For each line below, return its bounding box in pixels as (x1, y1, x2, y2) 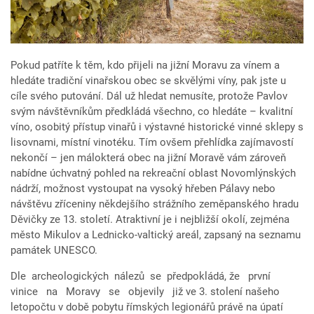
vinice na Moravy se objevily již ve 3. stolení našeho (11, 285, 280, 299)
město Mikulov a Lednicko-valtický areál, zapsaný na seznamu (11, 228, 301, 242)
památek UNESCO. (11, 244, 97, 257)
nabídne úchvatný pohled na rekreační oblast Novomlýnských (11, 167, 296, 180)
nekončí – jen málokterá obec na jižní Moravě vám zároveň (11, 151, 286, 165)
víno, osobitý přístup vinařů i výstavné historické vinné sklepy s (11, 121, 303, 134)
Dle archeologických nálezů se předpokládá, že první (11, 270, 276, 283)
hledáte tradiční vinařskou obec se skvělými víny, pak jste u (11, 74, 286, 88)
